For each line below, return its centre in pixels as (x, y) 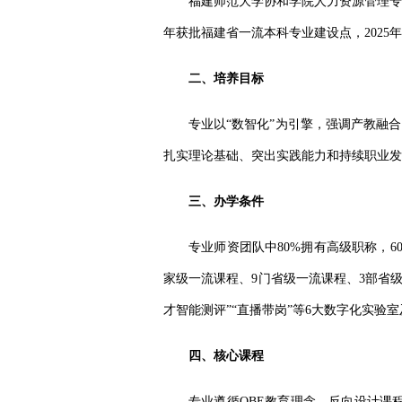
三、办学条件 (226, 201)
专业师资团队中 (233, 247)
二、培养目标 (226, 79)
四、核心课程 (226, 356)
